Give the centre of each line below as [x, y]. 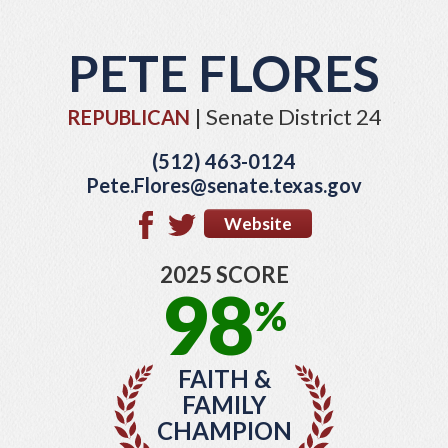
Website [257, 223]
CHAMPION [224, 430]
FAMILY [224, 404]
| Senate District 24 [285, 117]
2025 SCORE [224, 274]
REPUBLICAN [128, 117]
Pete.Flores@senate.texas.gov [224, 185]
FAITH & [224, 378]
